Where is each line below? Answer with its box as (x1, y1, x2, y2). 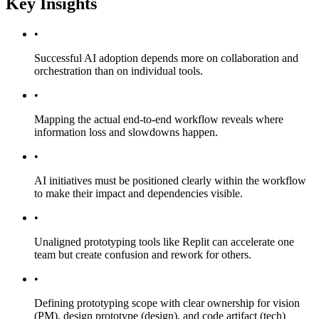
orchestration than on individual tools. (34, 64, 203, 77)
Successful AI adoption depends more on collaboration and (34, 51, 298, 64)
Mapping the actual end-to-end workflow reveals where (34, 113, 283, 125)
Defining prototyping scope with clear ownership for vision (34, 296, 300, 309)
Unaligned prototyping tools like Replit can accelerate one (34, 235, 294, 248)
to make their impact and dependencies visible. (34, 187, 243, 199)
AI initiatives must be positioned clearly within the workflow (34, 174, 306, 187)
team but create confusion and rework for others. (34, 248, 251, 261)
